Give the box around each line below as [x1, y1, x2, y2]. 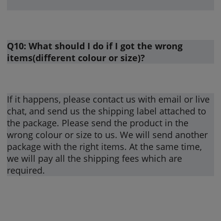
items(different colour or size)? [7, 51, 146, 64]
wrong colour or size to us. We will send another [7, 128, 208, 141]
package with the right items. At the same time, [7, 140, 202, 152]
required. [7, 164, 45, 176]
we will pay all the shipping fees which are [7, 152, 183, 164]
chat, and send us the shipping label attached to [7, 105, 207, 117]
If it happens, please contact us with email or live [7, 93, 210, 105]
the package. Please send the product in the [7, 116, 189, 129]
